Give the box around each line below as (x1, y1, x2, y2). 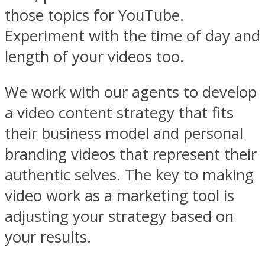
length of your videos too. (5, 46, 184, 67)
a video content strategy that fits (5, 102, 234, 124)
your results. (5, 227, 91, 248)
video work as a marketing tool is (5, 185, 234, 206)
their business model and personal (5, 123, 243, 144)
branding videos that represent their (5, 144, 257, 165)
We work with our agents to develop (5, 82, 257, 103)
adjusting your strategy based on (5, 206, 234, 227)
